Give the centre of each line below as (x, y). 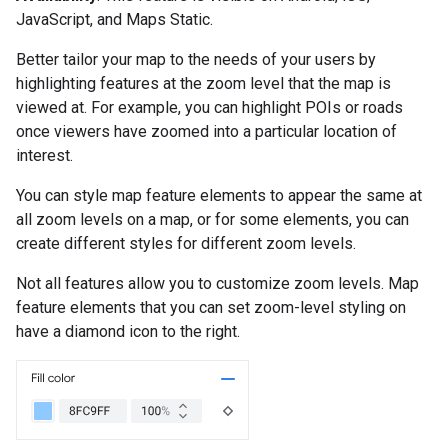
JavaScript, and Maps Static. (114, 19)
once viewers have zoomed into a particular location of (206, 131)
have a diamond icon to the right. (128, 331)
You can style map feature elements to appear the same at (219, 195)
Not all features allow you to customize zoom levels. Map (217, 283)
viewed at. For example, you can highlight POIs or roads (209, 107)
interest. (44, 155)
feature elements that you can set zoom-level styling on (211, 307)
